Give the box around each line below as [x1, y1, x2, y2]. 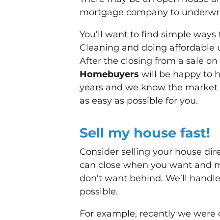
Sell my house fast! [80, 125, 214, 141]
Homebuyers [80, 69, 141, 80]
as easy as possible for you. [80, 95, 198, 107]
